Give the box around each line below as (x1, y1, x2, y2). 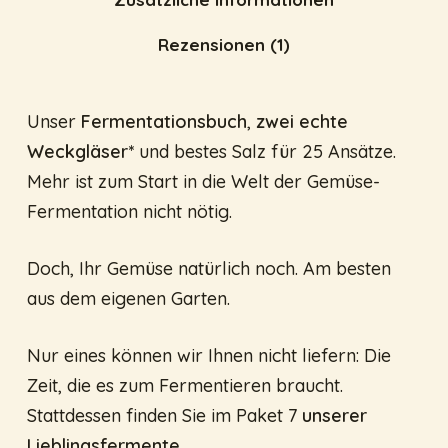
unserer (296, 404, 367, 428)
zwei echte (255, 110, 348, 134)
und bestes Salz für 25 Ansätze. (138, 140, 396, 164)
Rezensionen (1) (157, 34, 290, 56)
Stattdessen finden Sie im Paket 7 (26, 404, 297, 428)
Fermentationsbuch (80, 110, 247, 134)
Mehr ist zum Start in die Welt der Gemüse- (26, 170, 380, 194)
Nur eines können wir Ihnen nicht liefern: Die (26, 344, 391, 368)
